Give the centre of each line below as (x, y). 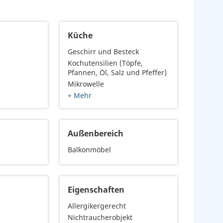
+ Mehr (80, 96)
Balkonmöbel (90, 150)
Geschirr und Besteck (104, 52)
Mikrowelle (86, 84)
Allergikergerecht (97, 206)
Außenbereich (96, 134)
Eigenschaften (96, 190)
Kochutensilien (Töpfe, (106, 63)
